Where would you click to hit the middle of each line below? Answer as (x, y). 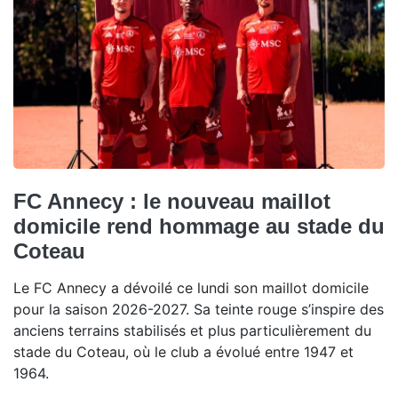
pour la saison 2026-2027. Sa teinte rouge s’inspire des (199, 309)
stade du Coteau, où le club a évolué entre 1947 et (183, 351)
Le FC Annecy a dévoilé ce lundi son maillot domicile (191, 287)
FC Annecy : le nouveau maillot (172, 201)
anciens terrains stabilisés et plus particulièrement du (192, 330)
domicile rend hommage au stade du (199, 226)
